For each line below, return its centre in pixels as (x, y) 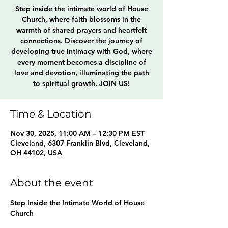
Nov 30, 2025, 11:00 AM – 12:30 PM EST (77, 133)
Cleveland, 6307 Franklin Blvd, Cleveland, (80, 143)
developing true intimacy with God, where (81, 51)
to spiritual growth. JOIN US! (81, 83)
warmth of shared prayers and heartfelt (81, 30)
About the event (52, 183)
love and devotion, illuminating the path (81, 73)
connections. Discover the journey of (81, 41)
